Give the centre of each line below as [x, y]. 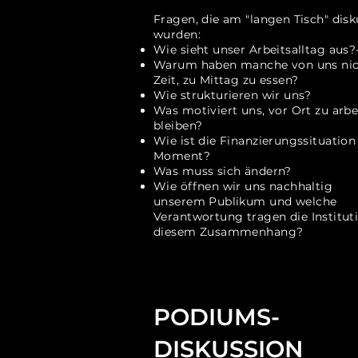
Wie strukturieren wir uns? [233, 95]
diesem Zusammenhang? [229, 232]
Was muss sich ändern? [223, 171]
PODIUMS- [217, 317]
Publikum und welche [273, 201]
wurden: [177, 34]
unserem [181, 201]
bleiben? [178, 125]
